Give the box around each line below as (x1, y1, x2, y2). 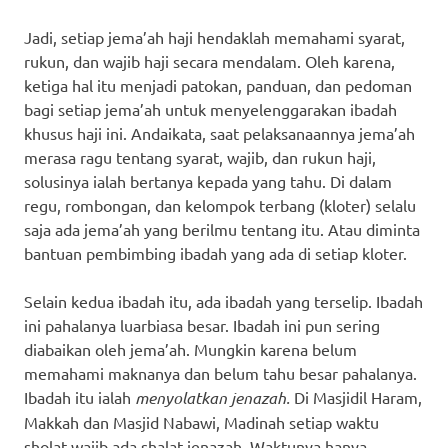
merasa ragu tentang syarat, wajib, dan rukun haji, (24, 146, 376, 167)
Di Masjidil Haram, (290, 386, 422, 407)
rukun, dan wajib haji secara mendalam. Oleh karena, (24, 50, 395, 71)
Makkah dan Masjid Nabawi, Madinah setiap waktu (24, 411, 379, 432)
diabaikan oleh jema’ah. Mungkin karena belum (24, 338, 357, 359)
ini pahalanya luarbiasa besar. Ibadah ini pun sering (24, 314, 380, 335)
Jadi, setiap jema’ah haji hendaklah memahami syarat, (24, 26, 405, 47)
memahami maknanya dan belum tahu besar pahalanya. (24, 362, 417, 383)
